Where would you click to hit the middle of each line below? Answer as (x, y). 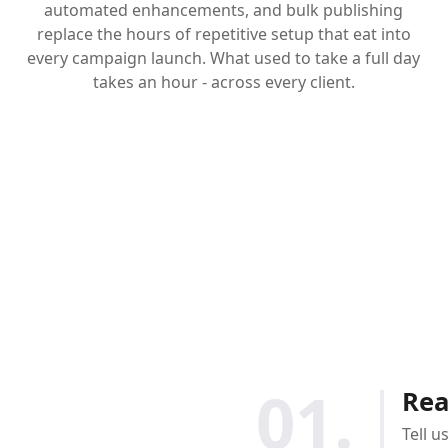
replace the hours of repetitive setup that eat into (223, 33)
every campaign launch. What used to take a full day (224, 57)
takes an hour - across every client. (223, 81)
